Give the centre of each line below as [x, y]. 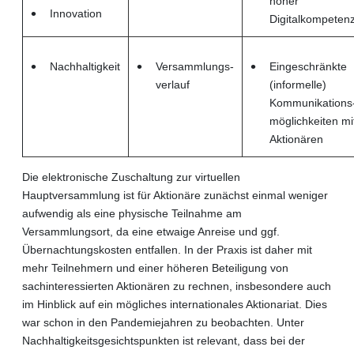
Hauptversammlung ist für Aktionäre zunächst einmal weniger [175, 195]
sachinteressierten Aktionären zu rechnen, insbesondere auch [177, 286]
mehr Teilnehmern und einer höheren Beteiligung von [155, 267]
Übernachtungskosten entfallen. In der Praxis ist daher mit [167, 249]
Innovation [76, 13]
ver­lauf [173, 84]
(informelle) [298, 84]
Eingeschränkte [308, 66]
